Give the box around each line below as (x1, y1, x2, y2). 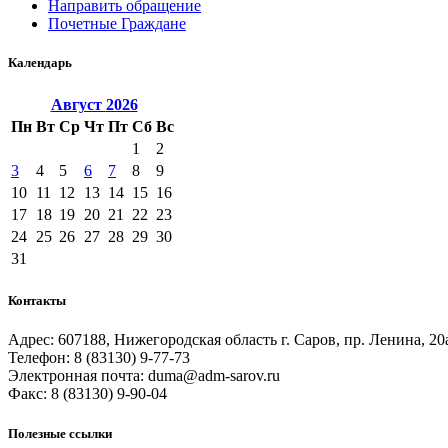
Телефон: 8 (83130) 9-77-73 (8, 349, 190, 367)
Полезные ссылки (8, 425, 112, 441)
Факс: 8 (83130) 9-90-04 (8, 385, 167, 403)
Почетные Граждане (48, 14, 186, 32)
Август (50, 96, 106, 113)
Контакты (8, 293, 66, 309)
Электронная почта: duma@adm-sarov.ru (8, 367, 280, 385)
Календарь (8, 54, 72, 70)
